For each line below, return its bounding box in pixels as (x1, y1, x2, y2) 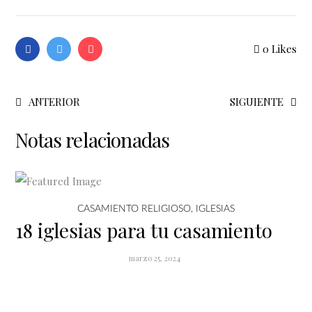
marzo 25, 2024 (129, 253, 180, 264)
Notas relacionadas (15, 127, 170, 153)
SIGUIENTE (229, 95, 283, 109)
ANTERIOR (29, 95, 81, 109)
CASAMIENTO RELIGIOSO (77, 204, 191, 214)
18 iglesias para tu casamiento (15, 217, 272, 244)
